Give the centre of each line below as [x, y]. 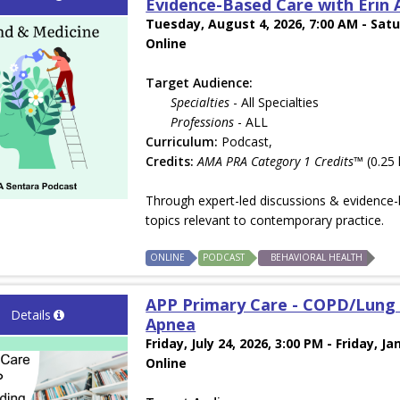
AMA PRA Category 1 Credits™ [281, 162]
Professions [203, 122]
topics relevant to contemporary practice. [265, 221]
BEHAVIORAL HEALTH [317, 258]
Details [30, 315]
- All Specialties [275, 103]
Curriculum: [182, 142]
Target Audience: [200, 83]
